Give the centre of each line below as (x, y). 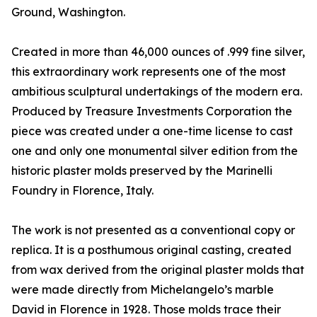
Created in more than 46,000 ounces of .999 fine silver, (158, 52)
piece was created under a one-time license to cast (152, 131)
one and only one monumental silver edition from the (155, 151)
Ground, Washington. (68, 12)
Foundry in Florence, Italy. (82, 191)
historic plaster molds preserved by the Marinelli (142, 171)
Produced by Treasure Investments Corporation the (152, 111)
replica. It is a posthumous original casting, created (151, 250)
